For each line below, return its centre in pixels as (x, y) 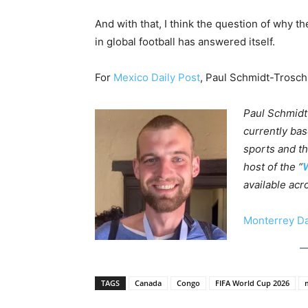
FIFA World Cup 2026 (252, 283)
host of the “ (273, 166)
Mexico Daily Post (157, 77)
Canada (148, 283)
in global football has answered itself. (185, 41)
